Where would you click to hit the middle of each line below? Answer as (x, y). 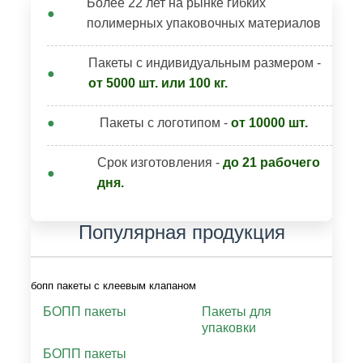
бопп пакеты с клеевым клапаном (113, 286)
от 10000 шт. (269, 123)
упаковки (229, 328)
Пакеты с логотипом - (165, 123)
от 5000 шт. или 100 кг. (158, 83)
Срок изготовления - (160, 162)
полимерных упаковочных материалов (203, 23)
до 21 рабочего (272, 162)
